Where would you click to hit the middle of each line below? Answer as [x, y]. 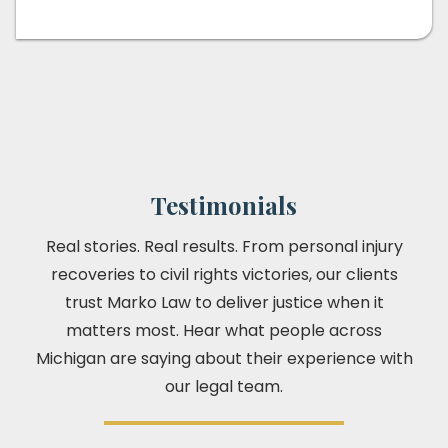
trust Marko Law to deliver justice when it [224, 303]
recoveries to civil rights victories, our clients [224, 275]
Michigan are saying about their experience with [224, 359]
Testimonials [224, 205]
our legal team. [224, 387]
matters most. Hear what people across [224, 331]
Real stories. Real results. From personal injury [224, 247]
